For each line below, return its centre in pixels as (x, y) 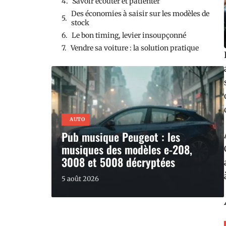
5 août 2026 (80, 179)
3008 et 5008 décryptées (118, 162)
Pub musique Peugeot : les (121, 137)
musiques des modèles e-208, (127, 149)
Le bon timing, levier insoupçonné (129, 35)
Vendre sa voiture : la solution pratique (135, 48)
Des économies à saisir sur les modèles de (140, 14)
